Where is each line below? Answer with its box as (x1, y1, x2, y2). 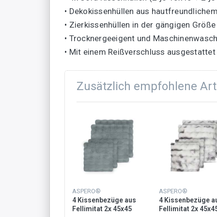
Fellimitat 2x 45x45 (72, 204, 132, 213)
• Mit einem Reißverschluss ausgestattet (64, 46, 216, 57)
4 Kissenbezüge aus (72, 196, 136, 204)
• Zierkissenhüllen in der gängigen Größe (64, 19, 216, 30)
